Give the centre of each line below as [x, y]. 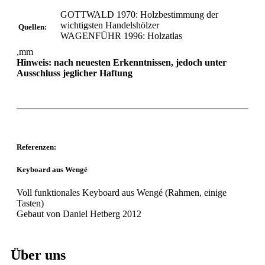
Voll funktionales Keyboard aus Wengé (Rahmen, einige [122, 193]
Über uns [38, 255]
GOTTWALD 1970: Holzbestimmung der [139, 14]
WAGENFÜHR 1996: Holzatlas [121, 35]
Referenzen [35, 147]
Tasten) [30, 203]
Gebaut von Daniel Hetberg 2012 [79, 214]
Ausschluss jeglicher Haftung [75, 73]
